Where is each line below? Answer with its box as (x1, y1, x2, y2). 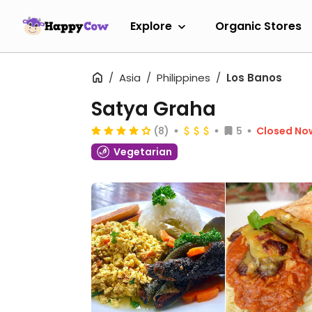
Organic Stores (215, 17, 302, 34)
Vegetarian (114, 145, 172, 159)
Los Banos (226, 70, 282, 85)
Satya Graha (91, 95, 216, 123)
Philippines (157, 70, 210, 85)
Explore (130, 17, 172, 34)
